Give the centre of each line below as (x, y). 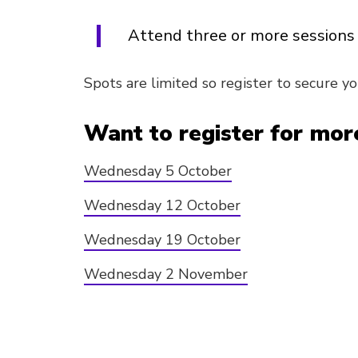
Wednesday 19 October (162, 240)
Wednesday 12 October (162, 205)
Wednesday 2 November (166, 274)
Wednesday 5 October (158, 171)
